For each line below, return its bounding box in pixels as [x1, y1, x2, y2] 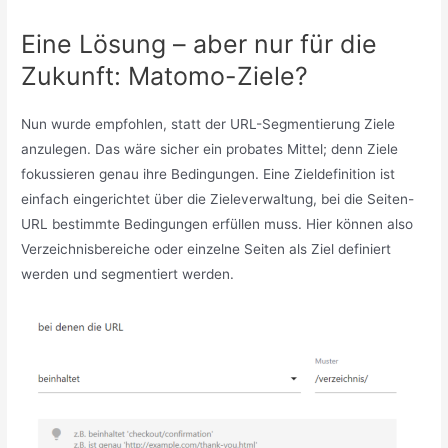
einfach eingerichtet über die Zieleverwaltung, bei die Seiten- [21, 190, 415, 207]
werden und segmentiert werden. [21, 265, 235, 282]
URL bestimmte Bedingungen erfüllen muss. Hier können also [21, 215, 414, 232]
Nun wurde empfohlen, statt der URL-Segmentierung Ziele [21, 115, 396, 132]
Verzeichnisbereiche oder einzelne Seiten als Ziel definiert [21, 240, 392, 257]
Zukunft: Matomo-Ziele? [21, 60, 309, 91]
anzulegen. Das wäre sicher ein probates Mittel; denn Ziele [21, 140, 399, 157]
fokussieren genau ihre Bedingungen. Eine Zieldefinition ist [21, 165, 396, 182]
